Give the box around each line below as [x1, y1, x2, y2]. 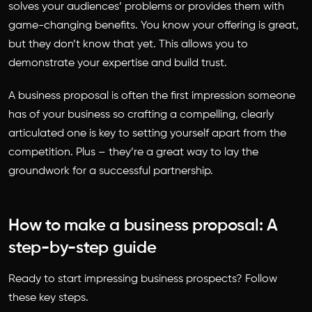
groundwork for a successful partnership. [8, 166, 213, 177]
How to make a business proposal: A [8, 217, 278, 234]
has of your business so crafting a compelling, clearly [8, 109, 274, 120]
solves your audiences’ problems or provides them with [8, 1, 284, 13]
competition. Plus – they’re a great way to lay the [8, 147, 258, 158]
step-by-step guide [8, 240, 157, 256]
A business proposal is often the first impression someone [8, 91, 295, 102]
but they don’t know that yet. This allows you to [8, 39, 248, 50]
